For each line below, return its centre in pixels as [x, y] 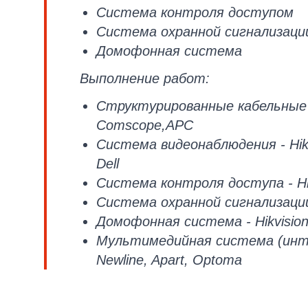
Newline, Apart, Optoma [169, 260]
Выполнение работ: [145, 78]
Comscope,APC [145, 125]
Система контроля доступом [195, 12]
